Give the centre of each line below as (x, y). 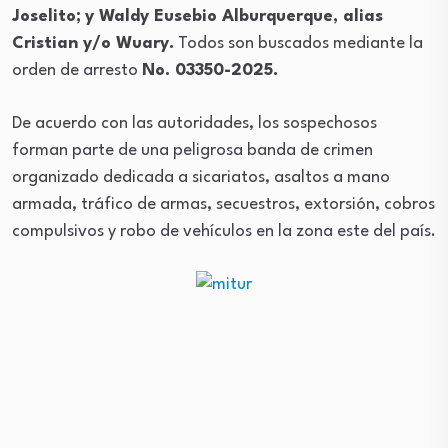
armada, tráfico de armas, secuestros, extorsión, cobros (223, 204)
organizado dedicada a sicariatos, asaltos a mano (201, 177)
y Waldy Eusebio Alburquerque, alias (234, 16)
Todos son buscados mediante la (298, 43)
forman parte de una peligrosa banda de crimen (192, 150)
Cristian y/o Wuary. (93, 43)
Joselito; (46, 16)
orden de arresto (77, 70)
